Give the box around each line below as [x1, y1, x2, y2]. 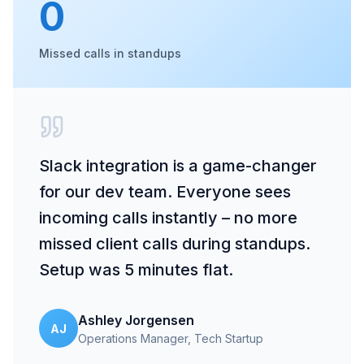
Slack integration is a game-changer [39, 156, 317, 175]
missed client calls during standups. [39, 234, 310, 253]
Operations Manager [78, 331, 188, 345]
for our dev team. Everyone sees [39, 182, 291, 201]
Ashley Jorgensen [78, 311, 194, 328]
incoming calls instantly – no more [39, 208, 297, 227]
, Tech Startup [188, 331, 263, 345]
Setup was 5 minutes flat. [39, 260, 233, 279]
